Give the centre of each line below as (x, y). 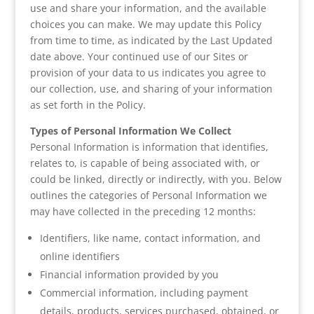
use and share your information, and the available (148, 8)
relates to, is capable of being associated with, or (145, 163)
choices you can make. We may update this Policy (145, 24)
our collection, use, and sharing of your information (151, 89)
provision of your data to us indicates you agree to (148, 73)
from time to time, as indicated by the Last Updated (151, 40)
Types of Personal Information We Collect (130, 131)
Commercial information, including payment (144, 293)
